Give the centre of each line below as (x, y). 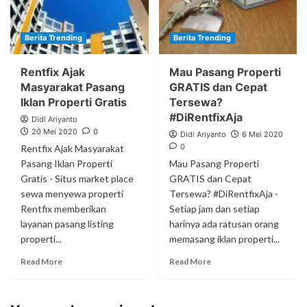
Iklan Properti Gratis (74, 102)
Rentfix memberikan (63, 209)
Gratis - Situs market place (77, 179)
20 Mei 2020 (54, 132)
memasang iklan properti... (224, 239)
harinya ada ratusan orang (224, 224)
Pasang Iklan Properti (66, 163)
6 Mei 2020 (262, 134)
